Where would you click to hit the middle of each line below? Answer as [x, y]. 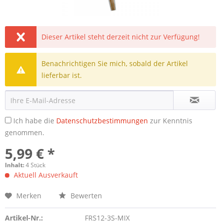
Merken [29, 196]
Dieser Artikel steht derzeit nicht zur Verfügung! [121, 37]
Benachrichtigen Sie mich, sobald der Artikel [115, 63]
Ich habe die [35, 121]
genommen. [25, 132]
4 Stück [36, 165]
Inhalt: [15, 165]
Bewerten [85, 196]
